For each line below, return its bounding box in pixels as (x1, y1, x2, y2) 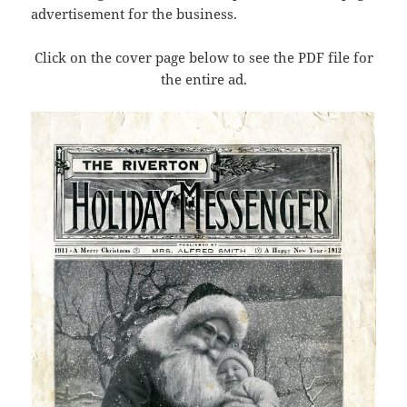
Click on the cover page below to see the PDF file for (34, 48, 373, 67)
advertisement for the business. (31, 5, 238, 24)
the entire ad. (160, 70, 247, 89)
